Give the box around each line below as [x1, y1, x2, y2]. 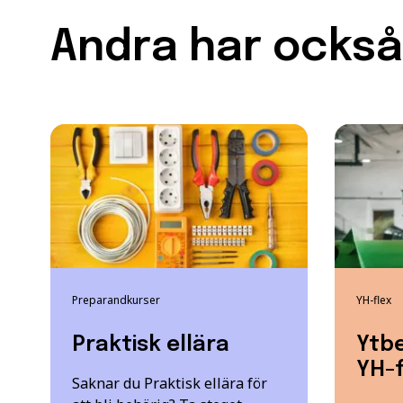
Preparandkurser [72, 292, 160, 309]
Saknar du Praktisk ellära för [72, 373, 267, 394]
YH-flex [355, 292, 391, 309]
